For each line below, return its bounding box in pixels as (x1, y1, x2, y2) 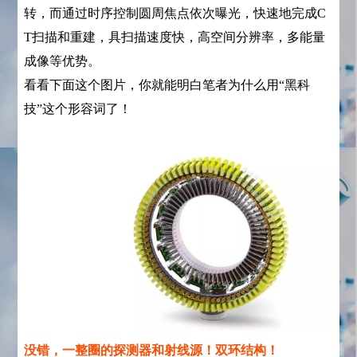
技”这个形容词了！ (24, 101, 132, 116)
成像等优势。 (24, 53, 101, 68)
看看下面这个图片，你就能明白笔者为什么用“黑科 (24, 77, 311, 92)
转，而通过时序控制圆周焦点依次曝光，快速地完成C (24, 6, 327, 20)
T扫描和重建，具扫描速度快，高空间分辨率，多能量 (24, 29, 326, 44)
